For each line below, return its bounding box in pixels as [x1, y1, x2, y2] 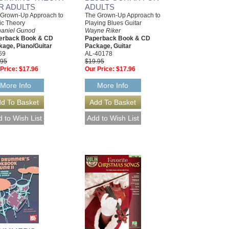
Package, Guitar [85, 42, 131, 50]
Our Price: [85, 65, 114, 73]
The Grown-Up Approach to [85, 12, 161, 19]
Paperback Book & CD [85, 35, 150, 42]
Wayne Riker [85, 27, 121, 34]
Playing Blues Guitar [85, 19, 142, 27]
